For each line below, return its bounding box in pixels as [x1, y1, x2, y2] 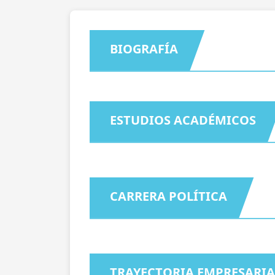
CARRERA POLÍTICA [110, 187, 228, 204]
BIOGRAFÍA [110, 40, 179, 57]
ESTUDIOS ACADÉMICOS [110, 111, 257, 128]
